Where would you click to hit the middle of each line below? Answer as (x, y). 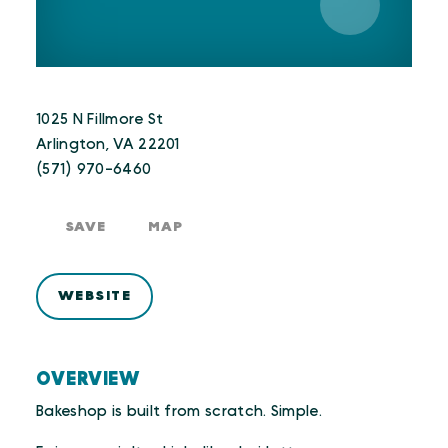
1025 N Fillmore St (100, 119)
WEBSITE (94, 296)
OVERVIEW (88, 379)
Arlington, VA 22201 (108, 144)
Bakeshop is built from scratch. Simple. (179, 411)
